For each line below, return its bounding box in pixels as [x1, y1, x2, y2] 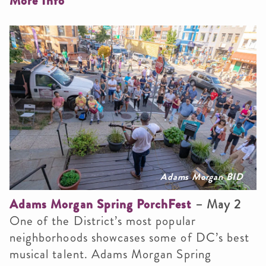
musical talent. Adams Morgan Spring [9, 245, 211, 263]
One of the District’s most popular [9, 211, 196, 230]
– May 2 [195, 195, 241, 213]
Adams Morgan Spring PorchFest [9, 195, 192, 213]
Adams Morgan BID [160, 169, 243, 183]
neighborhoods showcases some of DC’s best [9, 228, 250, 246]
